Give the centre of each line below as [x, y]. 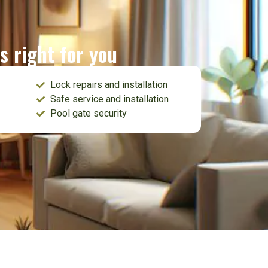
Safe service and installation [109, 99]
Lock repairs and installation [109, 85]
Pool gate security [88, 114]
